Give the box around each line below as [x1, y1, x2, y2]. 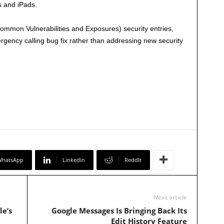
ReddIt [124, 156, 141, 164]
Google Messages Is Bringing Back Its [51, 205, 187, 216]
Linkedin [62, 156, 85, 164]
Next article [153, 193, 187, 202]
